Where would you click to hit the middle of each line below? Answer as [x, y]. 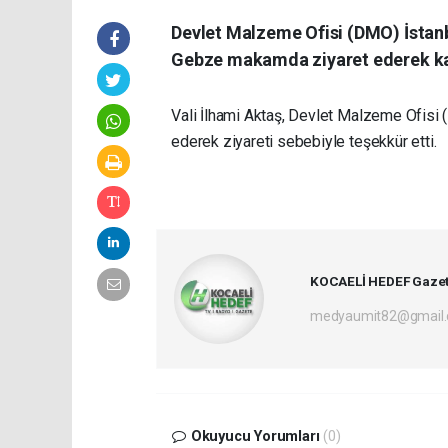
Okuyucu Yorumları [255, 437]
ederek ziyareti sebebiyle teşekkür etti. [304, 142]
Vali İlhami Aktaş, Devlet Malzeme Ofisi [307, 116]
